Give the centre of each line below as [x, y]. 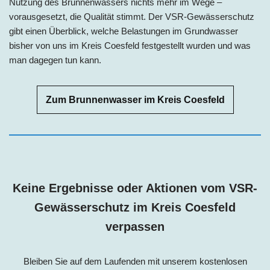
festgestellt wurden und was [195, 45]
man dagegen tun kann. [55, 60]
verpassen [135, 226]
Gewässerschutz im [93, 207]
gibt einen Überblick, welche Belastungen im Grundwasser [124, 31]
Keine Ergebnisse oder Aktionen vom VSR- [135, 188]
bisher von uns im [45, 45]
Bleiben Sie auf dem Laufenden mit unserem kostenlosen [135, 261]
